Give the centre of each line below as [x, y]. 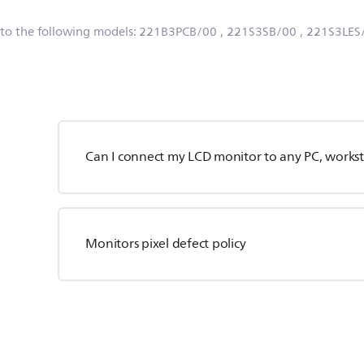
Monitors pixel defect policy [166, 244]
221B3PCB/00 [178, 32]
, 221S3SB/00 [258, 32]
